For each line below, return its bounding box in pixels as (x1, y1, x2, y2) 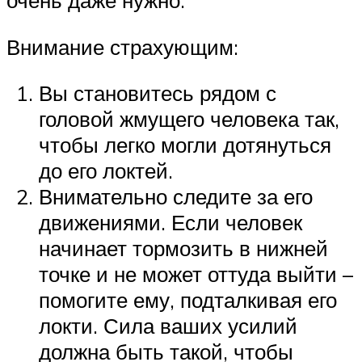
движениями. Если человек (39, 209, 302, 236)
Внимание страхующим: (6, 33, 238, 60)
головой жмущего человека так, (39, 106, 339, 133)
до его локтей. (39, 158, 173, 184)
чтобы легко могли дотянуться (39, 132, 331, 158)
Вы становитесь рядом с (39, 80, 276, 107)
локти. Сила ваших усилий (39, 313, 297, 339)
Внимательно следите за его (39, 183, 313, 210)
